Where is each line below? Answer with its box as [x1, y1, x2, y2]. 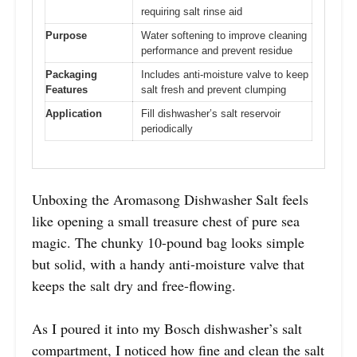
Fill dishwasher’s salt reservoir [141, 107, 280, 120]
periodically [141, 122, 193, 135]
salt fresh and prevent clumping [141, 83, 286, 96]
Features [45, 83, 88, 96]
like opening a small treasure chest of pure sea [32, 211, 300, 231]
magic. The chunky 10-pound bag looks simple [32, 233, 304, 253]
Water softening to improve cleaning [141, 29, 307, 41]
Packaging [45, 68, 97, 80]
